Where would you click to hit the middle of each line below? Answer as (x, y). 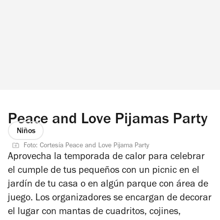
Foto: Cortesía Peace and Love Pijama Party (86, 147)
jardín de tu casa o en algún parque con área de (108, 185)
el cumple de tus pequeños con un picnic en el (104, 172)
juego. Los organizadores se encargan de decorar (110, 199)
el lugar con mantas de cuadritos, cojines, (94, 213)
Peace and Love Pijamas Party (108, 120)
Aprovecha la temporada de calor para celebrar (106, 158)
